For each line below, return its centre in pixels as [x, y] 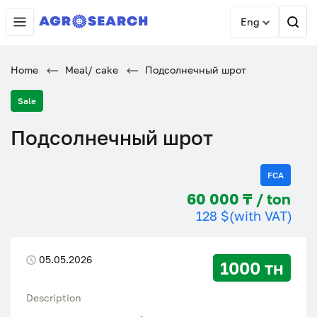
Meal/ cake [90, 70]
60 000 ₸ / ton [279, 199]
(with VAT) [261, 216]
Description [54, 298]
